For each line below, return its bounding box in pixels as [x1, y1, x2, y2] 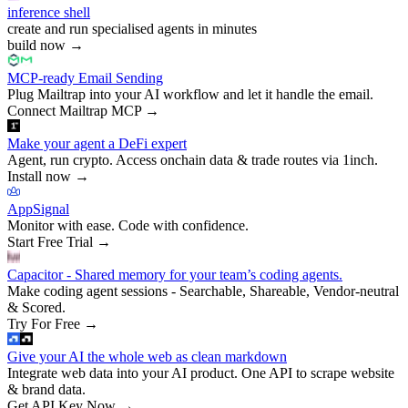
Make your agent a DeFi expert [7, 135, 187, 151]
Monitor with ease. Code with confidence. [7, 217, 249, 233]
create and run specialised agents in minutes [7, 20, 257, 36]
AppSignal [7, 200, 69, 217]
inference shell [7, 4, 90, 20]
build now [7, 36, 66, 53]
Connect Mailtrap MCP [7, 102, 141, 118]
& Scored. [7, 299, 66, 315]
